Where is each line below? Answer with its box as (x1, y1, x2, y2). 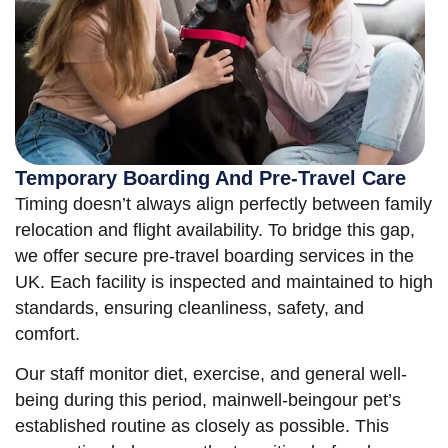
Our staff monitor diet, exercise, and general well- (15, 364, 407, 385)
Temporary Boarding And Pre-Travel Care (15, 166, 406, 189)
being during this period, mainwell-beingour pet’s (15, 390, 401, 411)
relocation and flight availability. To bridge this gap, (15, 219, 415, 240)
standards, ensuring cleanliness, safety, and (15, 297, 364, 318)
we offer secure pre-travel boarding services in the (15, 245, 414, 266)
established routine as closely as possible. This (15, 416, 389, 437)
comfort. (15, 323, 80, 344)
